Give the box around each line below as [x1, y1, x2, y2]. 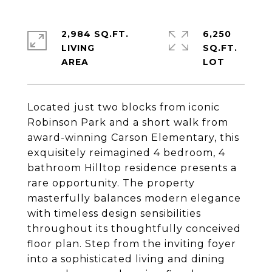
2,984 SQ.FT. [61, 29, 129, 39]
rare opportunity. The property [27, 177, 195, 189]
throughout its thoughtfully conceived [27, 223, 241, 234]
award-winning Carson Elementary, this [27, 132, 239, 143]
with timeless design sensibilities [27, 208, 201, 219]
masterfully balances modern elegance [27, 192, 241, 204]
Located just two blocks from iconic [27, 101, 220, 113]
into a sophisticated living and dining [27, 253, 225, 265]
